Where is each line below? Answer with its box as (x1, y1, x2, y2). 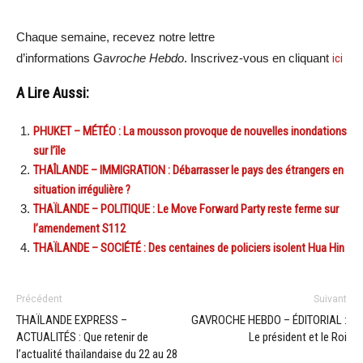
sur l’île (33, 143, 66, 159)
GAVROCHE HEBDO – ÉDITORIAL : (191, 313, 347, 328)
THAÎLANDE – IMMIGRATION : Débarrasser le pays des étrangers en (33, 163, 344, 178)
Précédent (16, 293, 62, 305)
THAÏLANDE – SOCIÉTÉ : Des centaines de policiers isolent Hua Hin (33, 241, 344, 256)
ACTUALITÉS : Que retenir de (16, 330, 148, 345)
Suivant (314, 293, 347, 305)
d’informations (16, 51, 93, 66)
